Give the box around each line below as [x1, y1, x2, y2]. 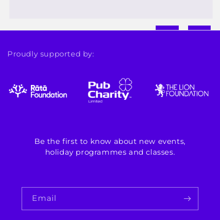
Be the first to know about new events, [34, 137, 186, 146]
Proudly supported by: [7, 49, 94, 59]
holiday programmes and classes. [45, 147, 175, 157]
